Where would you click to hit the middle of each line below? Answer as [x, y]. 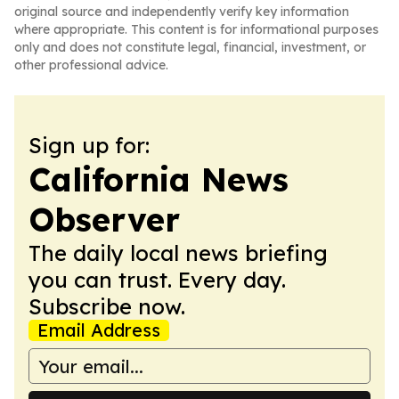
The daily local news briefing [178, 253]
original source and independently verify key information [182, 12]
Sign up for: [89, 145]
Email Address [99, 330]
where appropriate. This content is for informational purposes [196, 29]
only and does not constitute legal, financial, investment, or [190, 47]
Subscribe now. [107, 306]
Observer [104, 220]
